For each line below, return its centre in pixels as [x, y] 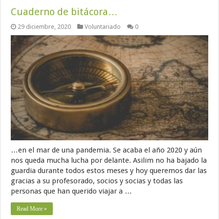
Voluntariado [103, 27]
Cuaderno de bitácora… [65, 12]
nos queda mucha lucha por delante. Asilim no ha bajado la [109, 160]
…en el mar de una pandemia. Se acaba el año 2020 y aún [107, 150]
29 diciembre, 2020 [44, 27]
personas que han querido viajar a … [72, 191]
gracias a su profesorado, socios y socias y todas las [97, 181]
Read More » [32, 208]
